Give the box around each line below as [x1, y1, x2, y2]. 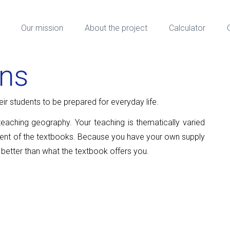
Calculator [168, 23, 205, 33]
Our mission [21, 23, 63, 33]
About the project [84, 23, 147, 33]
